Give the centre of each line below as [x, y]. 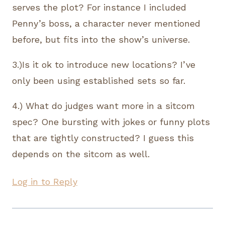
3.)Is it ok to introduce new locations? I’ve [104, 64]
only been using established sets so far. [99, 80]
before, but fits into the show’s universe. [101, 39]
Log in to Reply [45, 181]
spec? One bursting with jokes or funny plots [111, 122]
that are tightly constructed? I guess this [103, 138]
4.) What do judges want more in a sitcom [103, 105]
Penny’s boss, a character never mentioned [106, 23]
